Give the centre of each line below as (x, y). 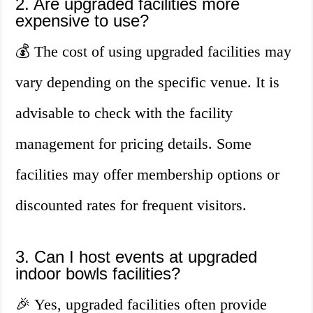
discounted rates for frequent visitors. (131, 205)
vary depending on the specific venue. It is (148, 82)
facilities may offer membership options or (148, 175)
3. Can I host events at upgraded (137, 257)
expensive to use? (82, 21)
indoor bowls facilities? (98, 274)
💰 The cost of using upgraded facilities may (154, 52)
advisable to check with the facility (124, 113)
